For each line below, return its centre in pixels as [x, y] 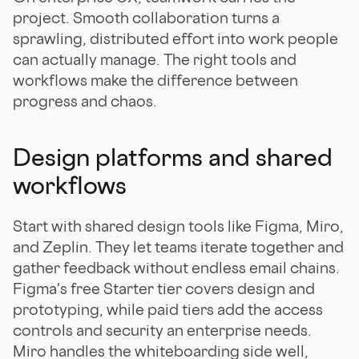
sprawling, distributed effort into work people [175, 38]
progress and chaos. [85, 101]
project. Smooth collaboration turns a [146, 17]
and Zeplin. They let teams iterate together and [178, 246]
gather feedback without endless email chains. [176, 267]
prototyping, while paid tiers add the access [168, 309]
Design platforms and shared [173, 157]
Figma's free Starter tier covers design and [164, 288]
